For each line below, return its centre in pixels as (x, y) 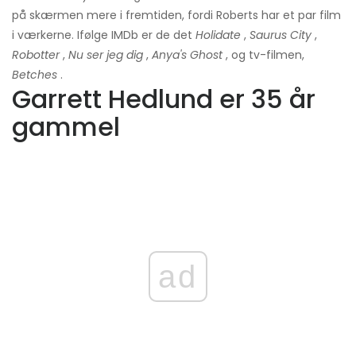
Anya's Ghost (187, 55)
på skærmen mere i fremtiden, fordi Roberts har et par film (176, 15)
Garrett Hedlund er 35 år (164, 99)
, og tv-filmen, (263, 55)
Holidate (218, 35)
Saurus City (281, 35)
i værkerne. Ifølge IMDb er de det (104, 35)
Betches (35, 75)
